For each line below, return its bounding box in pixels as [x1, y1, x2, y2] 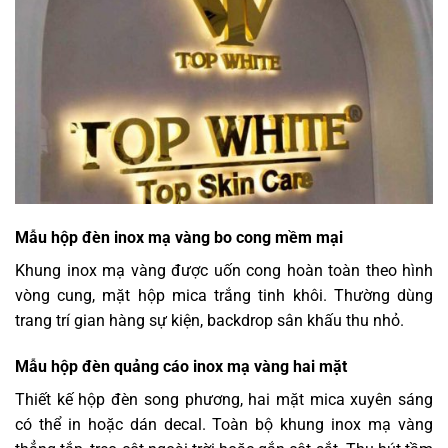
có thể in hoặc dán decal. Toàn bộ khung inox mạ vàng [15, 414, 433, 434]
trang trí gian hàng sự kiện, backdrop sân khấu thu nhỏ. [15, 311, 404, 331]
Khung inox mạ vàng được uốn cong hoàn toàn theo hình [15, 261, 433, 281]
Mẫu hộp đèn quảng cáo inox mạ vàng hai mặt [15, 356, 347, 376]
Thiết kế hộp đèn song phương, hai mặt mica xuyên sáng [15, 389, 433, 409]
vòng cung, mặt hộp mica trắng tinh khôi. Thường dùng [15, 286, 433, 306]
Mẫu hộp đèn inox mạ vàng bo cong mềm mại [15, 228, 343, 248]
